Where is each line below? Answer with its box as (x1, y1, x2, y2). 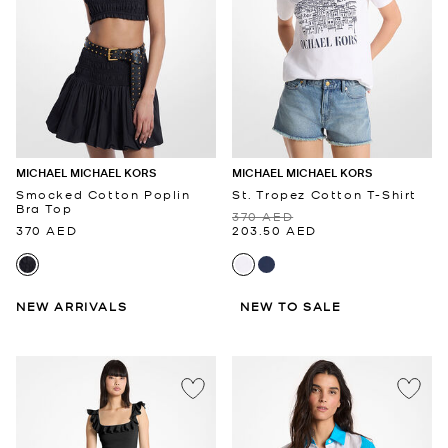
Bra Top (16, 200, 73, 217)
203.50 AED (232, 222, 317, 239)
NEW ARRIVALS (16, 298, 128, 315)
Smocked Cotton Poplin (16, 186, 191, 203)
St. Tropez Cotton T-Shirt (232, 186, 417, 203)
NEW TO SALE (240, 298, 342, 315)
